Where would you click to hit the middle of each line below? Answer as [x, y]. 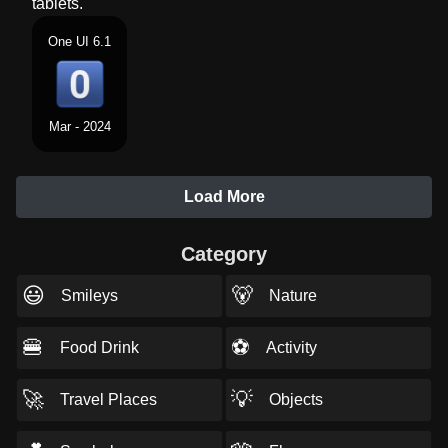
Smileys [89, 295]
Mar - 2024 [79, 126]
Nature [292, 295]
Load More [224, 196]
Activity [291, 347]
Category [224, 254]
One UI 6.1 [79, 41]
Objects [295, 399]
